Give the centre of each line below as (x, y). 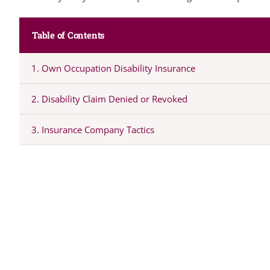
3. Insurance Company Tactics (93, 129)
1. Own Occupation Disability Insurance (113, 68)
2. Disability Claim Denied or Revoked (109, 99)
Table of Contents (68, 35)
